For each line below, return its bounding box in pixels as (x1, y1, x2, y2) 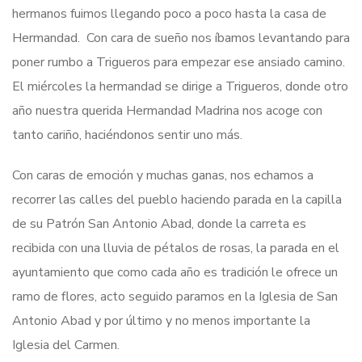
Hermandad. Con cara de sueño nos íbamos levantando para (12, 28, 350, 47)
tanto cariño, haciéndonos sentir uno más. (12, 125, 242, 144)
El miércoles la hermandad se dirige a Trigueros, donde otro (12, 77, 348, 95)
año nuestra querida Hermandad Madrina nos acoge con (12, 101, 322, 120)
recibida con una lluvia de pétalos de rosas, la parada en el (12, 238, 339, 257)
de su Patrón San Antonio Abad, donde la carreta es (12, 214, 306, 233)
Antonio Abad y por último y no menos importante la (12, 311, 310, 330)
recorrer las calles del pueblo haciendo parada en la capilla (12, 190, 342, 208)
